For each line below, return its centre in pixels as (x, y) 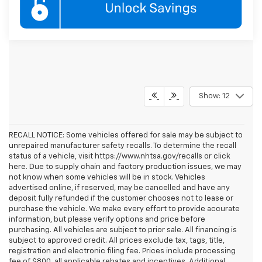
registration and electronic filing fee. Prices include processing (122, 251)
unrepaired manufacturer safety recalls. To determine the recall (123, 146)
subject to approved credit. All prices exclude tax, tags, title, (117, 240)
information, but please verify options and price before (107, 219)
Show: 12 (214, 96)
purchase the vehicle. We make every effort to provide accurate (124, 209)
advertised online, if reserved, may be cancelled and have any (119, 188)
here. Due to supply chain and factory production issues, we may (125, 167)
